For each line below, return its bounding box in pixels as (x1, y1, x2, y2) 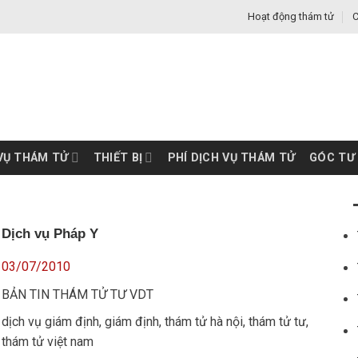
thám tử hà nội (164, 314, 243, 330)
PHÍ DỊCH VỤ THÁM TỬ (167, 150, 296, 165)
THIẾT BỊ (93, 150, 143, 165)
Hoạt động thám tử (248, 10, 335, 22)
